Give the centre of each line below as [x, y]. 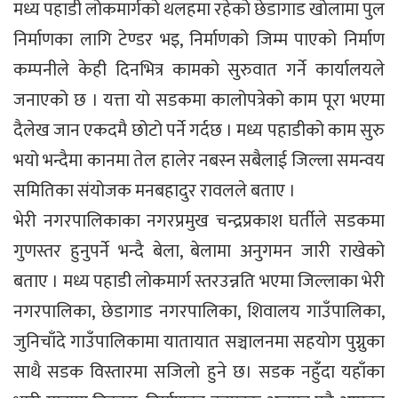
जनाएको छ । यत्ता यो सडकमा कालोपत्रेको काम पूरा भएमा [199, 100]
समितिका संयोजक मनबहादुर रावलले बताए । [155, 191]
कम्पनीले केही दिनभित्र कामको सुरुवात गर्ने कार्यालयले [199, 70]
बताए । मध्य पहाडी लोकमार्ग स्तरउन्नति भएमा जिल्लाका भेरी [199, 281]
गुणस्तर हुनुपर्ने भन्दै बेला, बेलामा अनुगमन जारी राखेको [199, 251]
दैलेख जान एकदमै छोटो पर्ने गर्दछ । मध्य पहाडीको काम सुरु [199, 130]
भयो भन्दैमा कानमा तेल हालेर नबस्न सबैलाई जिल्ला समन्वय [199, 160]
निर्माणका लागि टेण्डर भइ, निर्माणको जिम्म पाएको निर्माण [199, 40]
